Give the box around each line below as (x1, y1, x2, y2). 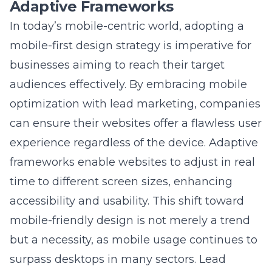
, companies (194, 72, 260, 86)
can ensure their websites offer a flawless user (10, 92, 262, 106)
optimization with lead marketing (10, 72, 194, 86)
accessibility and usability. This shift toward (10, 169, 244, 183)
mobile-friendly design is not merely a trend (10, 189, 250, 203)
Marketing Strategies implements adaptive (10, 247, 245, 261)
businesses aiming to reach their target (10, 33, 225, 47)
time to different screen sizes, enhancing (10, 150, 233, 164)
